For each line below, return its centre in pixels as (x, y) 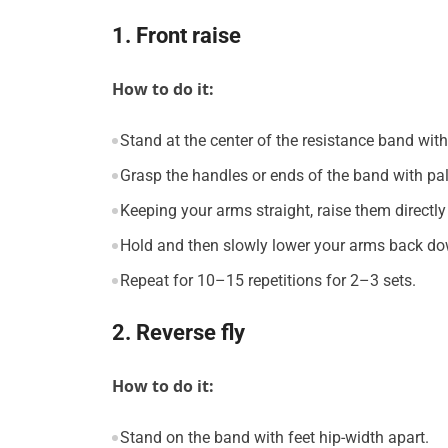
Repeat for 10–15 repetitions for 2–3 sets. (267, 281)
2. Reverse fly (178, 333)
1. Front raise (176, 36)
